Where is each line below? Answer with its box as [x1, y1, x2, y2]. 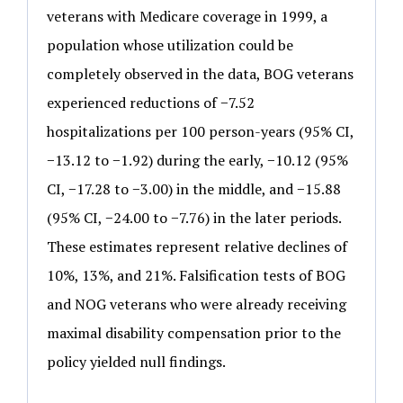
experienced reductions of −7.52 [47, 93, 255, 113]
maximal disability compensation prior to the [47, 323, 341, 344]
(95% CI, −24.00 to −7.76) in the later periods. [47, 208, 341, 228]
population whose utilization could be [47, 35, 293, 56]
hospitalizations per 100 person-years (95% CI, [47, 121, 354, 142]
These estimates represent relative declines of [47, 237, 347, 257]
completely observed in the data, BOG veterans [47, 64, 354, 85]
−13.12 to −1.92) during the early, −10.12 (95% [47, 150, 348, 171]
